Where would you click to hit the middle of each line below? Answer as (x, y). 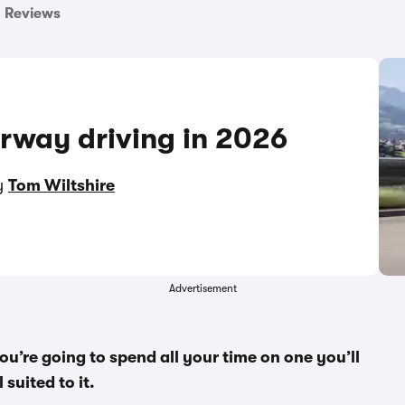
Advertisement (202, 288)
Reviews (33, 14)
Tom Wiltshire (61, 186)
